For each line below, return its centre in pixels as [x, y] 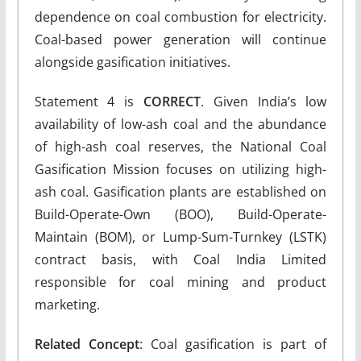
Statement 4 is [89, 102]
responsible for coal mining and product [180, 282]
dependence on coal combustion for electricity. [180, 17]
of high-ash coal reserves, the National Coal [180, 147]
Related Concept [87, 344]
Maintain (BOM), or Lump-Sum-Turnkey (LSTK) [180, 237]
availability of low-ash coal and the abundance [180, 124]
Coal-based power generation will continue [180, 39]
